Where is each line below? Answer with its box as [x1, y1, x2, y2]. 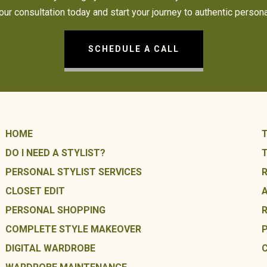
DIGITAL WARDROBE [5, 242, 95, 254]
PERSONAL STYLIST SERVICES [5, 166, 142, 178]
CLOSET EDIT [5, 185, 65, 197]
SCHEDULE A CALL [88, 44, 179, 54]
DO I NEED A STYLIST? [5, 147, 105, 159]
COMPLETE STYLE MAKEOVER [5, 223, 141, 235]
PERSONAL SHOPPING [5, 204, 105, 216]
